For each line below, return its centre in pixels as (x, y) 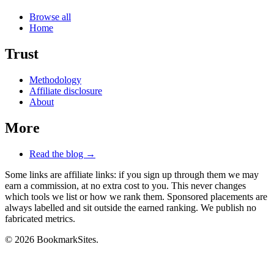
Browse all (50, 17)
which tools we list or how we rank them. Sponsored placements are (136, 196)
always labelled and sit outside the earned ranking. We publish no (131, 207)
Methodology (55, 80)
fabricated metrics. (40, 218)
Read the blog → (62, 154)
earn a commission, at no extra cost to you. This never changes (125, 185)
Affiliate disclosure (66, 91)
